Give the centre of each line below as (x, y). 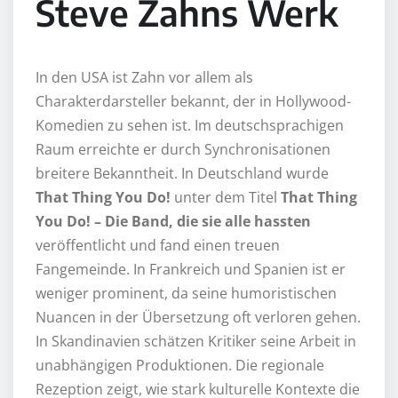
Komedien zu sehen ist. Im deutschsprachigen (190, 125)
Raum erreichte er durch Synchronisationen (183, 149)
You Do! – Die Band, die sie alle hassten (173, 221)
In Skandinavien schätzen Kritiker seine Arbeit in (196, 341)
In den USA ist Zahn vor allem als (144, 77)
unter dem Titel (226, 197)
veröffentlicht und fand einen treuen (158, 245)
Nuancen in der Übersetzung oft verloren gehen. (198, 317)
